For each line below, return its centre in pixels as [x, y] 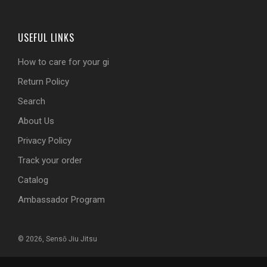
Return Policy [44, 82]
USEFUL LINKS [46, 38]
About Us [36, 121]
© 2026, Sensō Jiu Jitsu [58, 239]
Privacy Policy [45, 141]
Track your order [50, 161]
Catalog [33, 180]
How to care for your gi [63, 62]
